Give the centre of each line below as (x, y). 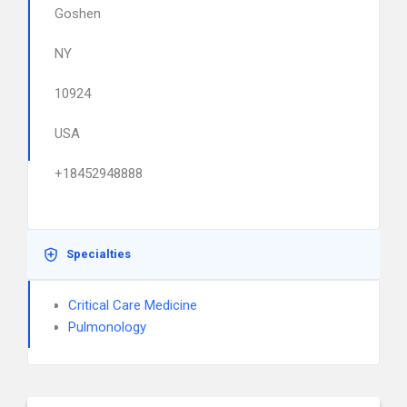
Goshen (78, 14)
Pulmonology (107, 327)
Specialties (99, 254)
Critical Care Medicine (133, 305)
